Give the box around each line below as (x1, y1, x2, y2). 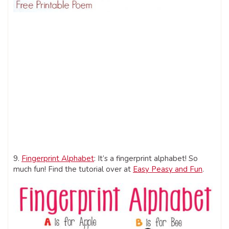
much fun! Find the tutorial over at (13, 164, 133, 175)
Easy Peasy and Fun (133, 164, 202, 175)
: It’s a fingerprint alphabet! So (94, 153, 198, 164)
